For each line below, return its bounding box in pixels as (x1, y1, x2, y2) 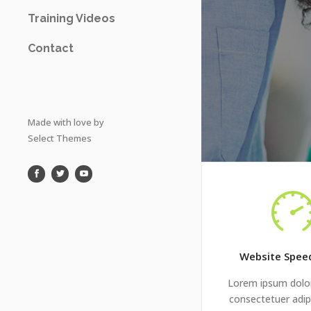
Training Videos (28, 12, 115, 25)
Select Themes (28, 132, 92, 144)
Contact (28, 42, 74, 55)
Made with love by (28, 116, 104, 128)
